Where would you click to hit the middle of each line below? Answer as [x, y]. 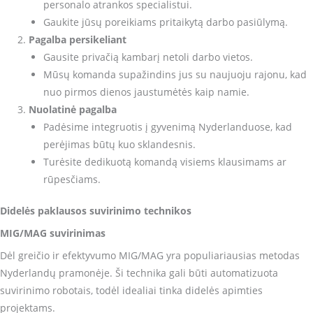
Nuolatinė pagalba [73, 109]
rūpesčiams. [72, 179]
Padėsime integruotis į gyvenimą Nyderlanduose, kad [167, 126]
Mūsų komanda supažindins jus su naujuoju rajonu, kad [175, 74]
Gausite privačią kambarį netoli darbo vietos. [148, 57]
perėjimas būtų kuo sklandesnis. [119, 144]
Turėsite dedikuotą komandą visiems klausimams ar [165, 161]
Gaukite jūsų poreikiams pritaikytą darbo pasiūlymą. [165, 22]
